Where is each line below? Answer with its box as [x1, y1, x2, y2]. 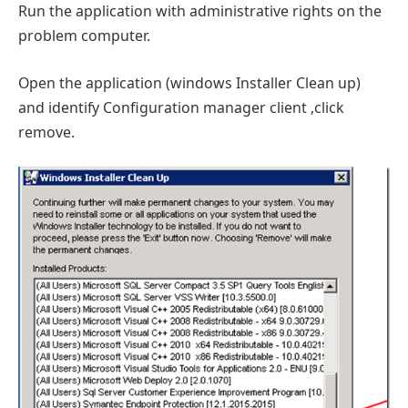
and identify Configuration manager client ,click [18, 97, 344, 117]
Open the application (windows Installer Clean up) [18, 72, 361, 93]
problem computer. [18, 25, 150, 46]
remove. [18, 121, 75, 142]
